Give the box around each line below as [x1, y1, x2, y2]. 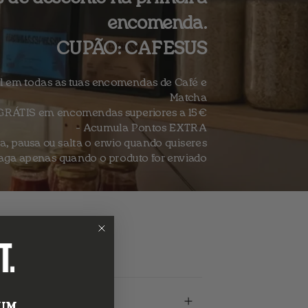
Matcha [169, 93, 207, 103]
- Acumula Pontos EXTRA [75, 123, 207, 133]
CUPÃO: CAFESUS [56, 41, 207, 58]
